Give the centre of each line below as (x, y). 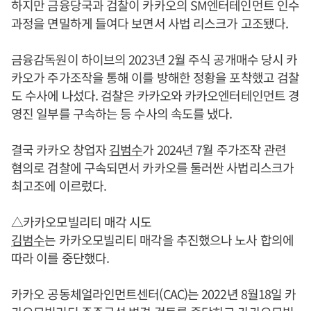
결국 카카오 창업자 (60, 149)
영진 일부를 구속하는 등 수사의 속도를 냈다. (122, 113)
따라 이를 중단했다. (60, 257)
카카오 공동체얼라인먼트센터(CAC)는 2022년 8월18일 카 (154, 293)
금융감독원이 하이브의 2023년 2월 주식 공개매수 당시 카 (154, 59)
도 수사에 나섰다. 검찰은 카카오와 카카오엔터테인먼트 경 (155, 95)
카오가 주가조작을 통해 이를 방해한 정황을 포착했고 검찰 (155, 77)
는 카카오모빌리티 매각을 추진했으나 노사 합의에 (169, 239)
